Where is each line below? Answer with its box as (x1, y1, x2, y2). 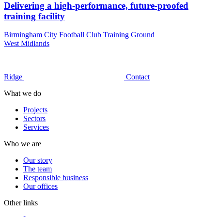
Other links (4, 199, 38, 207)
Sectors (23, 114, 46, 123)
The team (23, 165, 52, 173)
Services (23, 123, 49, 132)
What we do (4, 89, 41, 98)
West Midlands (4, 39, 49, 48)
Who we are (4, 139, 41, 148)
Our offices (23, 182, 58, 191)
